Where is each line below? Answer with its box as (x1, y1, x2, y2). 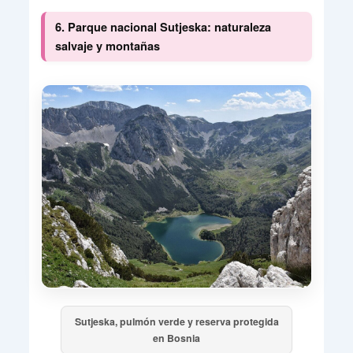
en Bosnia (153, 330, 200, 345)
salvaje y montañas (54, 38, 160, 54)
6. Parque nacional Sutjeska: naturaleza (54, 19, 271, 35)
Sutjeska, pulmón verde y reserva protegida (74, 314, 279, 329)
